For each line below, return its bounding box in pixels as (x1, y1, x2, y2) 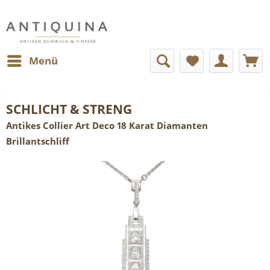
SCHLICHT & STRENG (6, 101, 132, 118)
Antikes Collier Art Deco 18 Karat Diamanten (6, 119, 208, 131)
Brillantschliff (6, 135, 69, 147)
